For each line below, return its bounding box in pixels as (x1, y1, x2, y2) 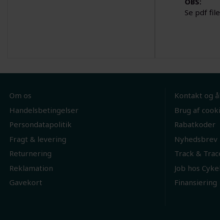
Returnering (9, 148, 52, 159)
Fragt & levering (9, 134, 66, 144)
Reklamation (9, 163, 53, 173)
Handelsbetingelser (9, 105, 79, 115)
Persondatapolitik (9, 119, 72, 130)
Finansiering (174, 177, 217, 188)
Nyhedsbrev (174, 134, 218, 144)
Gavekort (9, 177, 42, 188)
